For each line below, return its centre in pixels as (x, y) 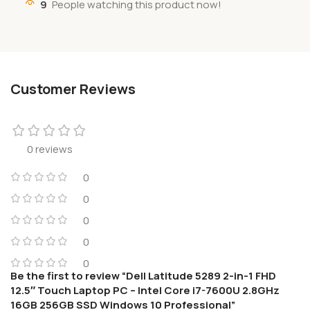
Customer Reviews (73, 89)
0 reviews (50, 149)
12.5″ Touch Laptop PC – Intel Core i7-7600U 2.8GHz (145, 290)
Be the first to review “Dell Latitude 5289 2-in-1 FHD (143, 275)
